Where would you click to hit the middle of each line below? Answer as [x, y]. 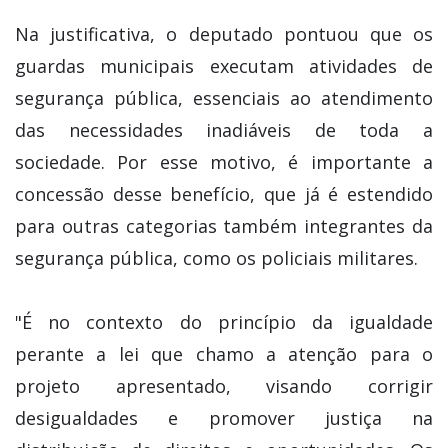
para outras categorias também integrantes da [224, 226]
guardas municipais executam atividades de [224, 66]
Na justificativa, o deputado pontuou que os [224, 34]
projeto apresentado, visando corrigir [224, 386]
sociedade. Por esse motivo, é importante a [224, 162]
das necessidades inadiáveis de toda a [224, 130]
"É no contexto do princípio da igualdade [224, 322]
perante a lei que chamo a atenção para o [224, 354]
